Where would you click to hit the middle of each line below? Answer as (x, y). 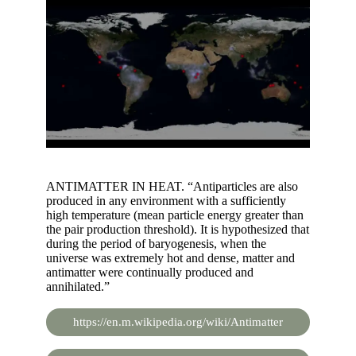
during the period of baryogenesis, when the (156, 243)
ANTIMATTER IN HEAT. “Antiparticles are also (172, 186)
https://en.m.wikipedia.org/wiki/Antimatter (178, 321)
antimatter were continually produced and (150, 272)
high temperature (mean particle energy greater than (175, 215)
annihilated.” (78, 286)
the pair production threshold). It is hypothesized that (178, 229)
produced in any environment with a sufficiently (166, 200)
